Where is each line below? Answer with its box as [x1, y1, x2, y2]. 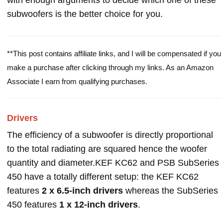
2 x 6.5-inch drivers [42, 186, 123, 196]
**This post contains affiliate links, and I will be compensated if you [7, 49, 221, 58]
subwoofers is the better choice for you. [7, 9, 163, 19]
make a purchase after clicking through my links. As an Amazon [7, 63, 214, 72]
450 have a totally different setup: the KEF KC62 [7, 172, 199, 182]
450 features [7, 200, 59, 210]
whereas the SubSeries [123, 186, 218, 196]
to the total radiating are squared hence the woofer [7, 144, 207, 154]
